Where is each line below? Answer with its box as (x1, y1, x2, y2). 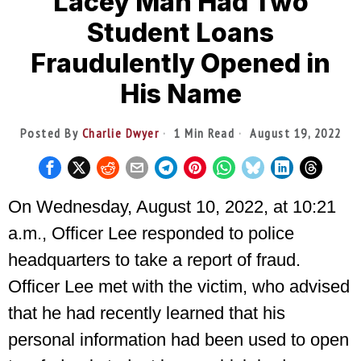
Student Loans (87, 16, 274, 48)
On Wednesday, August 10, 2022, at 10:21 (8, 196, 336, 217)
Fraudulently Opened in (31, 47, 330, 79)
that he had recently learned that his (8, 302, 285, 323)
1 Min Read (170, 124, 234, 141)
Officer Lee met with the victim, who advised (8, 276, 350, 297)
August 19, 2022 (246, 124, 342, 141)
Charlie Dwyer (81, 124, 159, 141)
